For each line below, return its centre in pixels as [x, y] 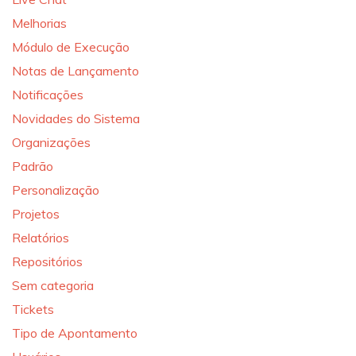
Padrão [33, 166]
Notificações [48, 95]
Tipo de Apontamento [75, 333]
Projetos [36, 214]
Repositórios [47, 261]
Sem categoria [53, 285]
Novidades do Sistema [76, 118]
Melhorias [39, 23]
